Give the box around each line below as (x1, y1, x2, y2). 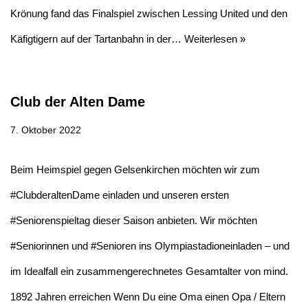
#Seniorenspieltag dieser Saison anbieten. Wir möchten (10, 214, 257, 226)
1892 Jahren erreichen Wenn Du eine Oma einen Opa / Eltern (10, 290, 285, 302)
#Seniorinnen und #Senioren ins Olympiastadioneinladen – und (10, 239, 289, 252)
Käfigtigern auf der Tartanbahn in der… (10, 32, 184, 45)
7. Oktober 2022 (10, 124, 81, 135)
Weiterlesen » (184, 32, 245, 45)
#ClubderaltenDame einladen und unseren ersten (10, 188, 229, 201)
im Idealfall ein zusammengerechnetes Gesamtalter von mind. (10, 265, 288, 277)
